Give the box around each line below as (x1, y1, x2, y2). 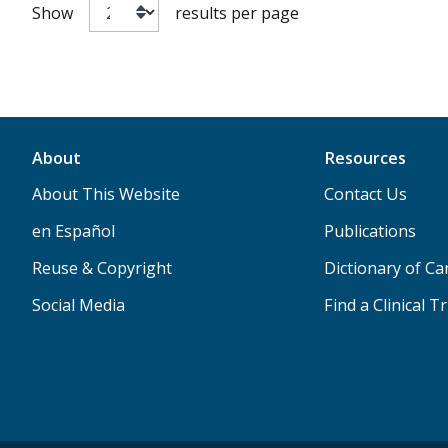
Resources (323, 147, 406, 170)
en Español (32, 220, 115, 243)
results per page (175, 2, 299, 25)
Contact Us (323, 183, 407, 206)
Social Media (32, 294, 125, 317)
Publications (323, 220, 416, 243)
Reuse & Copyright (32, 257, 172, 280)
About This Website (32, 183, 180, 206)
